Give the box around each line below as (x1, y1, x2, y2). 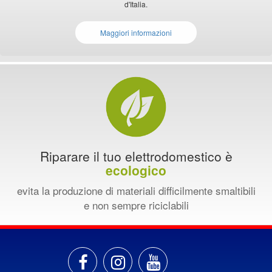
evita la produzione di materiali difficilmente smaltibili (16, 183, 256, 198)
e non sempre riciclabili (83, 197, 189, 212)
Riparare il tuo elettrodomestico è (39, 147, 233, 165)
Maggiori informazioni (100, 27, 172, 38)
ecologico (106, 161, 166, 179)
